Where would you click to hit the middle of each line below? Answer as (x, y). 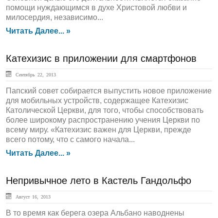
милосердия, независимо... (54, 17)
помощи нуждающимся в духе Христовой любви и (96, 8)
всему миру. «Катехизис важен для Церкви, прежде (99, 130)
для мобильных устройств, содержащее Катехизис (97, 100)
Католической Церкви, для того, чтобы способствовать (105, 110)
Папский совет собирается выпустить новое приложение (109, 91)
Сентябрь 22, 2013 (35, 74)
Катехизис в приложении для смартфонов (101, 58)
